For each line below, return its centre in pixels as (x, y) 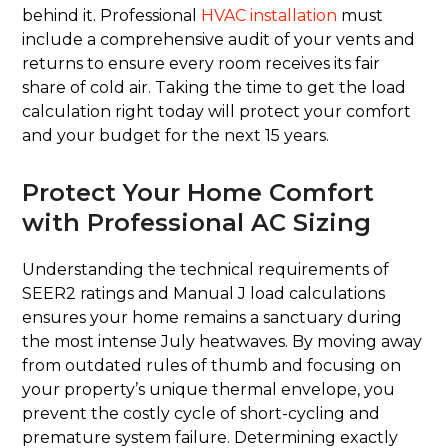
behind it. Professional (112, 16)
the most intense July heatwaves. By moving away (222, 342)
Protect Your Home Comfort (198, 193)
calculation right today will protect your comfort (217, 112)
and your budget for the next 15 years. (176, 136)
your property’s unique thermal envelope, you (209, 390)
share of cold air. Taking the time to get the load (214, 88)
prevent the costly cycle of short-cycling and (201, 414)
